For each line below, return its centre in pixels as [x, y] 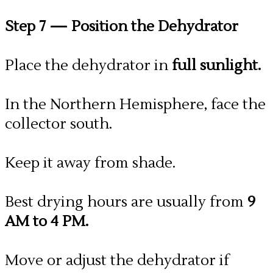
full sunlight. [216, 66]
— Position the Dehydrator [144, 27]
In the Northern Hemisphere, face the [135, 105]
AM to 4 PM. [47, 222]
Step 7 [27, 27]
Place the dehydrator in [88, 66]
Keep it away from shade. [90, 163]
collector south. [58, 124]
